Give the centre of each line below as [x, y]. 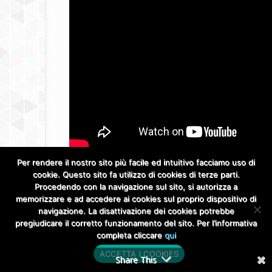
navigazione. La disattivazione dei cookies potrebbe [136, 211]
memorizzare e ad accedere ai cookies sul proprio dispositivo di [136, 199]
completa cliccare [130, 235]
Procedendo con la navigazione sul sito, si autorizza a [136, 186]
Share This [136, 260]
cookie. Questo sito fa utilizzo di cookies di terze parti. [136, 174]
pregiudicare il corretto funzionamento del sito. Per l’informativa [136, 223]
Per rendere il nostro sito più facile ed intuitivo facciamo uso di [136, 162]
